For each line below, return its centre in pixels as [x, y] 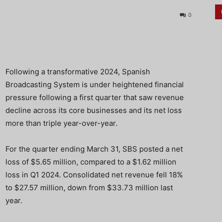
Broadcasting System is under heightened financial [95, 84]
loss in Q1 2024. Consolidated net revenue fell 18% [94, 175]
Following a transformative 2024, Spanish [78, 72]
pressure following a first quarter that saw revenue [95, 97]
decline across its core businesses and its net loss [94, 110]
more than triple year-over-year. [61, 123]
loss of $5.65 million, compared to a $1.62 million [91, 162]
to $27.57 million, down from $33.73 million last [89, 188]
